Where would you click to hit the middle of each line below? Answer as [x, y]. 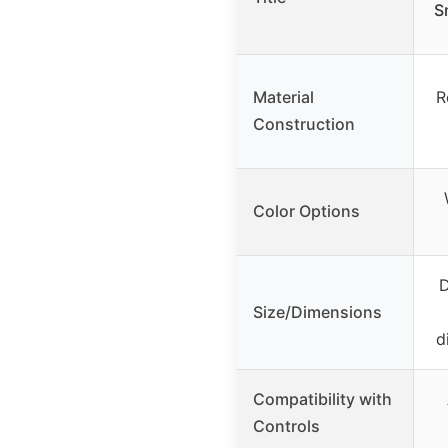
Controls [286, 426]
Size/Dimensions [317, 312]
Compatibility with [322, 399]
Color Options [306, 211]
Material [283, 97]
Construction [304, 124]
